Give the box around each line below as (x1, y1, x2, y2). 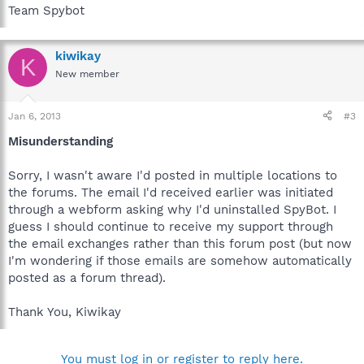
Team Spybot (8, 3, 84, 18)
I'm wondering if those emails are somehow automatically (8, 253, 352, 268)
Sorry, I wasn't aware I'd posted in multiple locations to (8, 167, 337, 183)
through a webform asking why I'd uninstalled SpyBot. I (8, 201, 336, 217)
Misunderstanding (8, 133, 113, 149)
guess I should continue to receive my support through (8, 219, 333, 234)
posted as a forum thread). (8, 270, 166, 285)
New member (55, 68, 119, 80)
